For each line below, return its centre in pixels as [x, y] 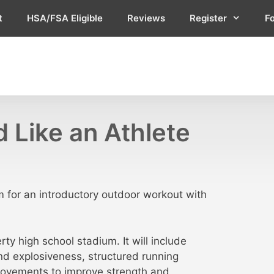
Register [208, 18]
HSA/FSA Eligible [65, 18]
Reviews [146, 18]
